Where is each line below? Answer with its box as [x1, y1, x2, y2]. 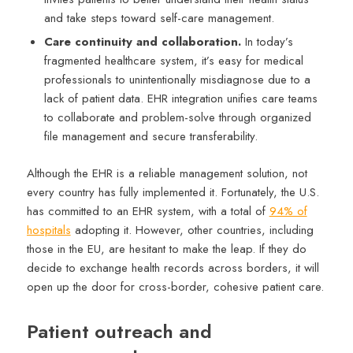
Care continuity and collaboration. [43, 32, 245, 50]
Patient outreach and [26, 317, 212, 345]
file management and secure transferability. [43, 127, 258, 145]
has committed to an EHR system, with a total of [26, 202, 269, 220]
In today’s [244, 32, 293, 50]
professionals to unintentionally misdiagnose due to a [43, 70, 310, 88]
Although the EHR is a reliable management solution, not [26, 164, 307, 182]
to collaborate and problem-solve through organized [43, 108, 311, 126]
